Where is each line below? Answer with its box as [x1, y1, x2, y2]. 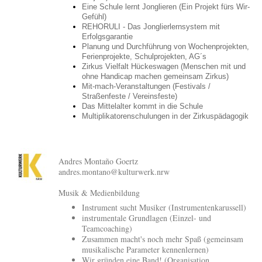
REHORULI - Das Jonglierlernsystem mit [82, 22, 220, 31]
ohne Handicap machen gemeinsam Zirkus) [82, 71, 229, 81]
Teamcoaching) [82, 223, 132, 234]
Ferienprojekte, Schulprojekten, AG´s [82, 51, 206, 61]
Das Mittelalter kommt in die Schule [82, 101, 203, 111]
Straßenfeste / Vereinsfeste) [82, 91, 177, 101]
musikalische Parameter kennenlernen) [82, 244, 209, 255]
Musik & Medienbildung [58, 187, 140, 198]
